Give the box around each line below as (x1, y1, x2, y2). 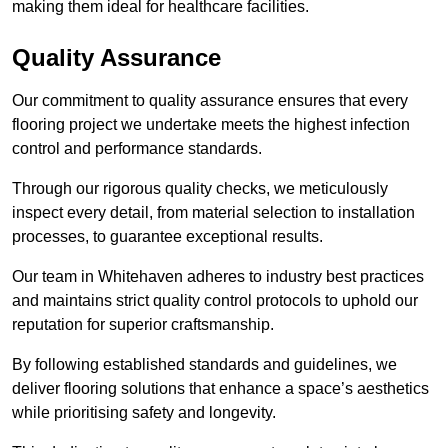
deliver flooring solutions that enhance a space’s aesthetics (12, 380, 429, 398)
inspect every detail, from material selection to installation (12, 204, 415, 222)
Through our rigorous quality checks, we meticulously (12, 180, 388, 198)
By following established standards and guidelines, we (12, 356, 397, 374)
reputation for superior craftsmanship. (12, 316, 274, 334)
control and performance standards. (12, 140, 262, 158)
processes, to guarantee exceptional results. (12, 228, 327, 246)
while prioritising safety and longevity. (12, 404, 280, 422)
